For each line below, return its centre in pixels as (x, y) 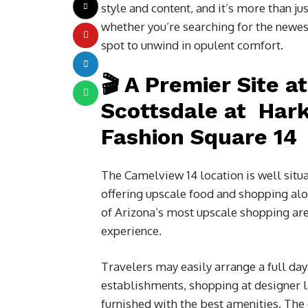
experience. (131, 230)
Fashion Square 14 (199, 136)
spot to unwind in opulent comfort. (192, 45)
